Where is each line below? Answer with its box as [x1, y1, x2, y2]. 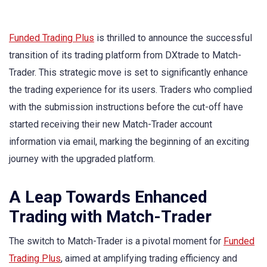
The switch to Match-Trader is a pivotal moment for [9, 235, 223, 247]
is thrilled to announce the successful [94, 32, 252, 44]
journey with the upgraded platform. [9, 153, 155, 164]
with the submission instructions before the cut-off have [9, 101, 243, 113]
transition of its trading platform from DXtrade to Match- [9, 49, 241, 61]
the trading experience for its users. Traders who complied [9, 84, 252, 95]
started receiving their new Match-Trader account [9, 119, 212, 130]
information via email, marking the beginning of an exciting [9, 136, 249, 147]
